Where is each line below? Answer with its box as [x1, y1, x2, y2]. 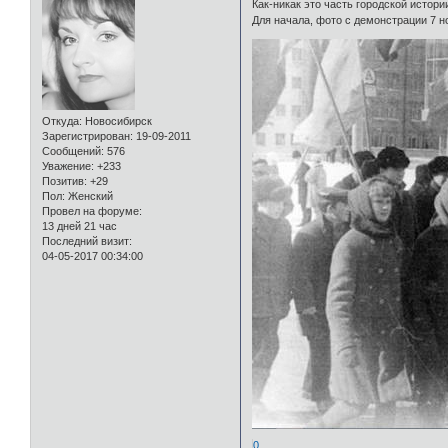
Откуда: [42, 115, 82, 128]
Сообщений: [42, 145, 104, 158]
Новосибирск [82, 115, 152, 128]
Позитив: [42, 175, 87, 188]
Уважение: [42, 160, 94, 173]
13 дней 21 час [42, 220, 117, 233]
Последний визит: [42, 235, 132, 248]
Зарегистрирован [42, 130, 130, 143]
